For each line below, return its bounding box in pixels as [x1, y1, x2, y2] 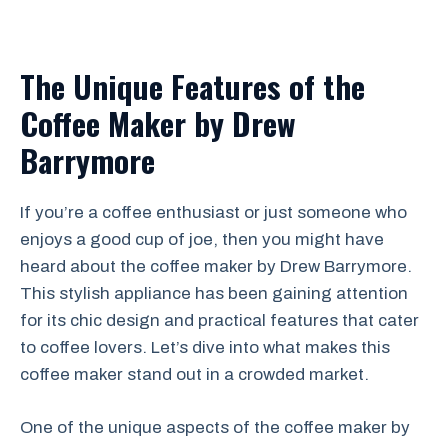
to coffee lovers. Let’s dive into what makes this [20, 338, 390, 357]
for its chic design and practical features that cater [20, 311, 419, 330]
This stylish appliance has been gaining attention [20, 284, 408, 303]
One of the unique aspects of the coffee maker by [20, 417, 410, 437]
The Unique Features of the [20, 63, 365, 109]
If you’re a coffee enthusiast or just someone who [20, 203, 407, 222]
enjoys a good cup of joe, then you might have [20, 230, 384, 249]
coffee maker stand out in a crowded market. [20, 365, 373, 384]
